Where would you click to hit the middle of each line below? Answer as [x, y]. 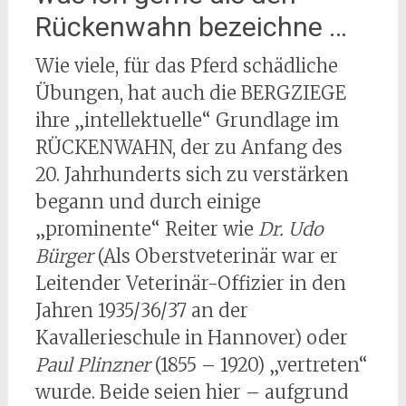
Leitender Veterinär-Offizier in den [190, 284]
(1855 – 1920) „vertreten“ [259, 365]
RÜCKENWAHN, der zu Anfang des [188, 148]
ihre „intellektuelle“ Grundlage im [187, 121]
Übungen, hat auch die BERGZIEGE [190, 93]
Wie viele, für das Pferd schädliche [186, 66]
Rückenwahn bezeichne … [191, 27]
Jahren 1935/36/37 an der [141, 311]
